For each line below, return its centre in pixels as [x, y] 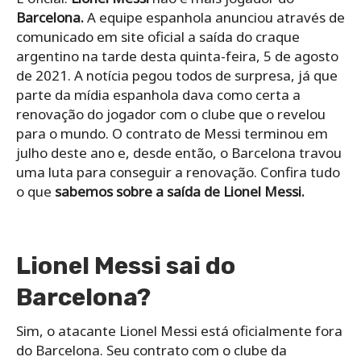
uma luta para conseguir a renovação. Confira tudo [178, 172]
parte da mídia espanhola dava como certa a [158, 95]
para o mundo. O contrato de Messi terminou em [172, 134]
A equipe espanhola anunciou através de [216, 18]
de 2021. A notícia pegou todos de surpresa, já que [177, 76]
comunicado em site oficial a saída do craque [158, 37]
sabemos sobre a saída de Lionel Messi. [181, 192]
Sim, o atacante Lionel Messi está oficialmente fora [179, 331]
